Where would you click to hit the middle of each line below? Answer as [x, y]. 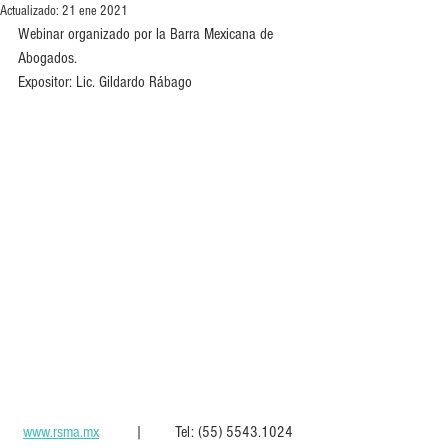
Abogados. [47, 58]
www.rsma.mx [61, 432]
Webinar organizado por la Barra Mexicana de [147, 34]
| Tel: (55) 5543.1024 [200, 432]
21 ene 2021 [95, 11]
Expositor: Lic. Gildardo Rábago [105, 82]
